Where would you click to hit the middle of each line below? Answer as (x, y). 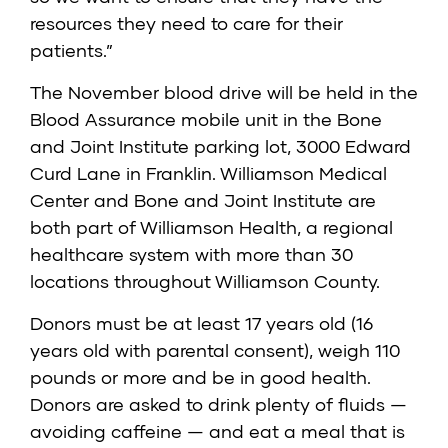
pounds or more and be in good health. (200, 377)
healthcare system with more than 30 (191, 254)
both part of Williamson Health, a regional (211, 227)
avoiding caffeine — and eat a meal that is (217, 431)
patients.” (71, 50)
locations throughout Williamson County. (205, 281)
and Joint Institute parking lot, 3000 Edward (220, 146)
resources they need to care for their (186, 23)
